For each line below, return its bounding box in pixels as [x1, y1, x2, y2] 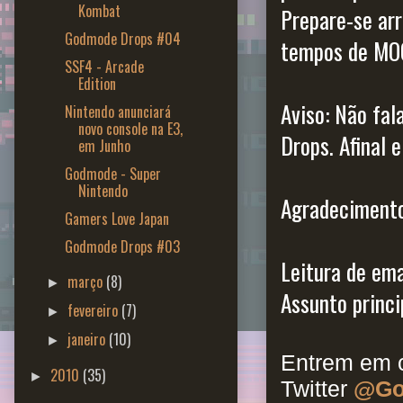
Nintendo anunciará [64, 100, 171, 122]
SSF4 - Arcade [64, 55, 144, 77]
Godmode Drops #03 [64, 235, 180, 257]
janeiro [67, 327, 110, 350]
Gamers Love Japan [64, 207, 169, 229]
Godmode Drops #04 [64, 27, 181, 49]
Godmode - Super [64, 162, 161, 184]
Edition [77, 72, 116, 94]
